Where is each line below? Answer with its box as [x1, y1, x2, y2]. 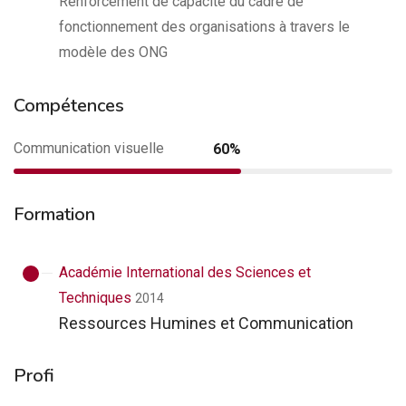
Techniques [59, 289, 131, 306]
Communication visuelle [14, 140, 164, 157]
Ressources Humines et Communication [59, 314, 353, 333]
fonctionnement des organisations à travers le [59, 18, 350, 35]
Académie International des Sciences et [59, 264, 311, 281]
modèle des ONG [59, 43, 168, 61]
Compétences [14, 93, 124, 118]
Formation [14, 202, 95, 227]
